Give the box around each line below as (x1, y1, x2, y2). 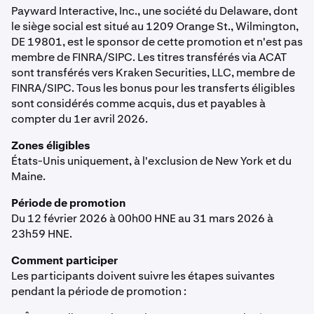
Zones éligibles (11, 138, 90, 153)
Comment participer (11, 253, 118, 268)
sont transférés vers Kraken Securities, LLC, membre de (11, 65, 295, 80)
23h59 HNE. (11, 226, 72, 241)
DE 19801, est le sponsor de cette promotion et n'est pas (11, 34, 303, 49)
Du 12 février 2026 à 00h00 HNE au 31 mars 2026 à (11, 211, 273, 226)
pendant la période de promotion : (11, 284, 186, 299)
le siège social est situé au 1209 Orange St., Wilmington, (11, 19, 299, 34)
